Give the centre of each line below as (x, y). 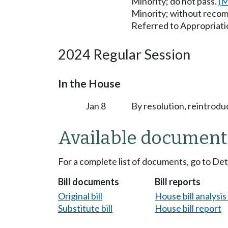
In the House (89, 83)
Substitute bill (85, 208)
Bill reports (178, 182)
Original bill (80, 196)
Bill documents (89, 182)
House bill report (188, 208)
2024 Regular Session (124, 54)
